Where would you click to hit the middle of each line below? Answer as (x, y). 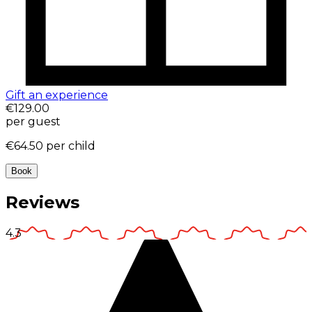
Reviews (42, 203)
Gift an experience (57, 95)
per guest (33, 122)
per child (71, 146)
